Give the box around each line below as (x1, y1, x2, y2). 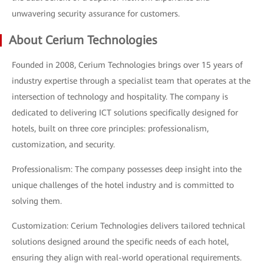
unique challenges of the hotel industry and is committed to (12, 180, 234, 190)
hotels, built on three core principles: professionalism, (12, 124, 209, 133)
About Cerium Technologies (9, 33, 157, 47)
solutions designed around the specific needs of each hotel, (12, 237, 229, 246)
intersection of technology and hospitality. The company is (12, 92, 228, 101)
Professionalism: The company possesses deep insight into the (12, 164, 242, 174)
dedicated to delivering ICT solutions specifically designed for (12, 108, 238, 117)
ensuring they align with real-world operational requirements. (12, 253, 242, 262)
